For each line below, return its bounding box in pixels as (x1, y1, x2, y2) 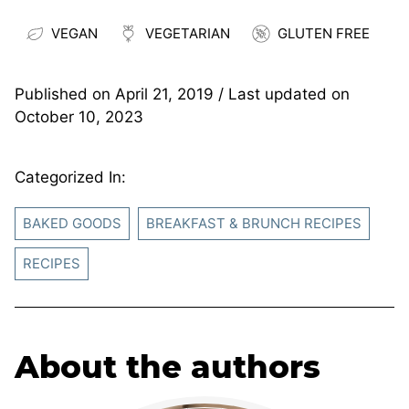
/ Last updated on (214, 84, 350, 103)
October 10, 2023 (15, 107, 143, 126)
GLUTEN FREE (278, 24, 370, 42)
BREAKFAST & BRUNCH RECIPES (146, 214, 362, 232)
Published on (15, 84, 115, 103)
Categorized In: (15, 167, 126, 186)
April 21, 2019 (115, 84, 214, 103)
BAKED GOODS (23, 214, 121, 232)
